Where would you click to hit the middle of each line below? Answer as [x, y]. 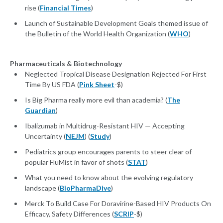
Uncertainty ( [45, 136]
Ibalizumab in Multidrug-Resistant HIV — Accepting [105, 126]
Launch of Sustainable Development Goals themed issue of [116, 23]
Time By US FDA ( [52, 85]
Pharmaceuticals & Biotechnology [66, 64]
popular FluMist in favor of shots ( [76, 162]
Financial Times [65, 8]
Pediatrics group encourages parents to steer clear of [108, 152]
